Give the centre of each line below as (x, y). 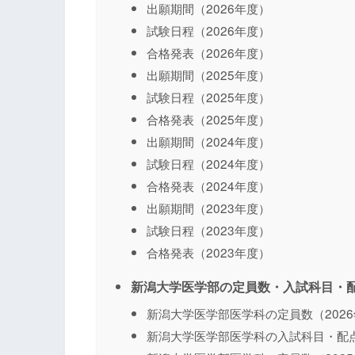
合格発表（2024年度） (208, 186)
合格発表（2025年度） (208, 119)
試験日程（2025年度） (208, 97)
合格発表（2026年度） (208, 53)
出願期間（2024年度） (208, 141)
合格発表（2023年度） (208, 252)
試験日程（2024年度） (208, 164)
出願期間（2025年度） (208, 75)
